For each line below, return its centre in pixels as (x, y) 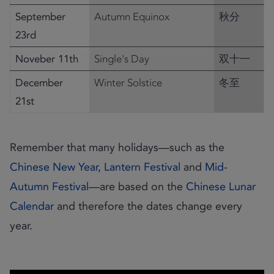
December (39, 83)
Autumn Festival (49, 187)
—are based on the (137, 187)
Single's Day (122, 59)
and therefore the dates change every (148, 206)
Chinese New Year (54, 167)
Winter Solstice (128, 83)
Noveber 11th (47, 59)
